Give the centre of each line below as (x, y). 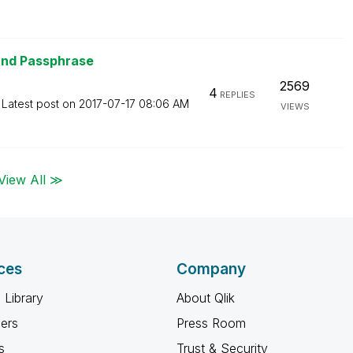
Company (211, 269)
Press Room (211, 323)
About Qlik (206, 298)
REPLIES (236, 95)
